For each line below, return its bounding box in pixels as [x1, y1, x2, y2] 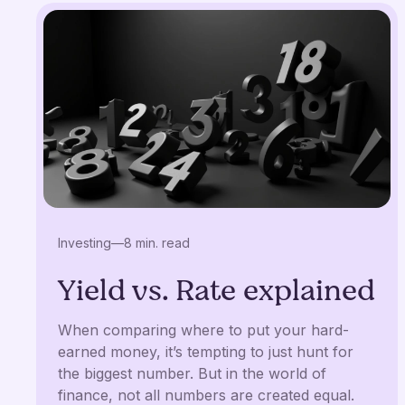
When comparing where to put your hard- [58, 321, 349, 340]
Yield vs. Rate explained [58, 269, 375, 313]
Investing [58, 235, 111, 251]
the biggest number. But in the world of [58, 364, 326, 383]
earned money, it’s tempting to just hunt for [58, 343, 353, 362]
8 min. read [124, 235, 190, 251]
